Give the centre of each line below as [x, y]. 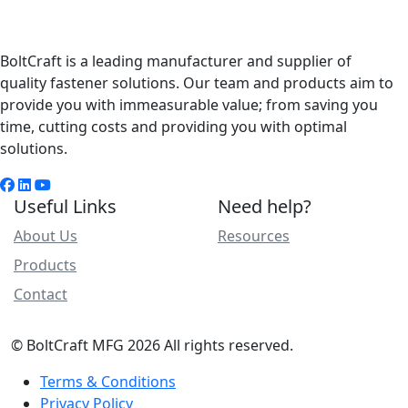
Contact [41, 294]
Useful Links [65, 206]
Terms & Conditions [108, 382]
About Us [46, 236]
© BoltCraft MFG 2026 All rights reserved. [152, 345]
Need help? [265, 206]
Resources [254, 236]
